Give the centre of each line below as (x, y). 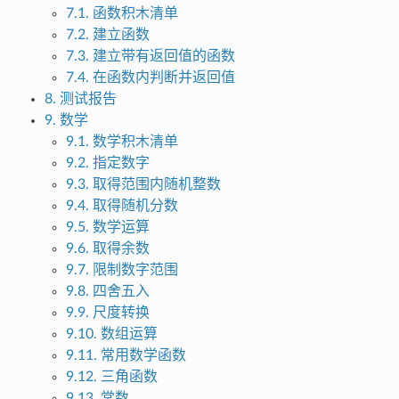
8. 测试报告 (80, 99)
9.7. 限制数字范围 (122, 270)
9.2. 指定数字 (107, 163)
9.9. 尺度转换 (107, 313)
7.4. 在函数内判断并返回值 (150, 78)
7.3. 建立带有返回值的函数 (150, 57)
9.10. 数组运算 (111, 334)
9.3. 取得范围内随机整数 (143, 185)
